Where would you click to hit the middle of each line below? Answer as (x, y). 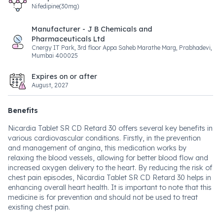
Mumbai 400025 (55, 55)
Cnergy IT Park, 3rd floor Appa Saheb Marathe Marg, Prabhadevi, (122, 48)
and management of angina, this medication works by (97, 148)
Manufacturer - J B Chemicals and (92, 29)
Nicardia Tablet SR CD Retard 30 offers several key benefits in (110, 128)
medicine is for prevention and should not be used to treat (103, 197)
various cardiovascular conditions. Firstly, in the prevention (104, 138)
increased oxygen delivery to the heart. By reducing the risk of (110, 168)
